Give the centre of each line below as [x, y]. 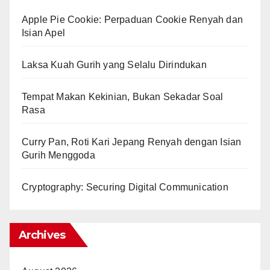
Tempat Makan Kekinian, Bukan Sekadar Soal [123, 96]
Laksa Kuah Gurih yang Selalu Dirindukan [114, 64]
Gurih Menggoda [58, 155]
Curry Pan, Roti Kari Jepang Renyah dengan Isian [132, 142]
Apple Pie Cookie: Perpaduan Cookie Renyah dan [133, 19]
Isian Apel [43, 33]
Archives [42, 235]
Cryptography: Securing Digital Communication [125, 187]
